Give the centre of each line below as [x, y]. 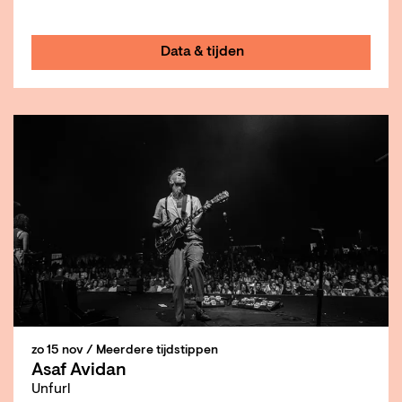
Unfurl [51, 389]
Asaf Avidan [79, 370]
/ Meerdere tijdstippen [152, 350]
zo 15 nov [59, 350]
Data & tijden [202, 52]
